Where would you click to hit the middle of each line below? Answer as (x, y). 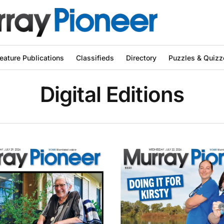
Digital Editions (112, 94)
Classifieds (95, 57)
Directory (141, 57)
